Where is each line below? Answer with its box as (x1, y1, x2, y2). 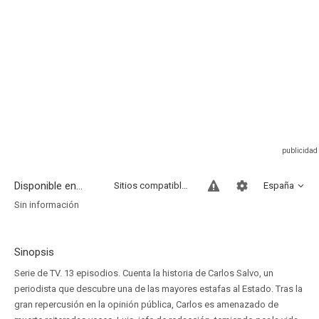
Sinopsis (14, 246, 54, 258)
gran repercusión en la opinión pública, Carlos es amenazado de (14, 299, 278, 310)
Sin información (14, 199, 79, 210)
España (263, 180, 294, 191)
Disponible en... (14, 179, 83, 192)
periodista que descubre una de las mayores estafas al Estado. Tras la (14, 283, 303, 294)
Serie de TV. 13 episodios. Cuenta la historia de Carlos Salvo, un (14, 268, 273, 278)
